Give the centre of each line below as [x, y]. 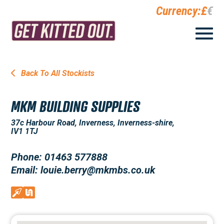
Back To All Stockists [57, 73]
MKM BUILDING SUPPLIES [76, 106]
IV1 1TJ [25, 131]
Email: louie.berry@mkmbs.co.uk [83, 170]
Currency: [178, 11]
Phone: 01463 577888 [59, 157]
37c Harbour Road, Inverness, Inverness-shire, [93, 123]
